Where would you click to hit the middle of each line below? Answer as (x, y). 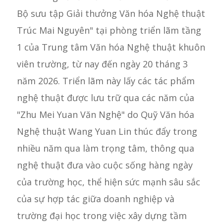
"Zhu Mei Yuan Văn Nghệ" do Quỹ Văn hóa (105, 114)
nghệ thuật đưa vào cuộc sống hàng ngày (105, 165)
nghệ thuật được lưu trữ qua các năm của (105, 98)
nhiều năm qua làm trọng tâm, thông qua (105, 148)
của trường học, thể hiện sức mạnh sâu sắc (108, 182)
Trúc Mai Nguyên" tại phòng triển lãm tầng (109, 30)
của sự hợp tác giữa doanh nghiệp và (95, 199)
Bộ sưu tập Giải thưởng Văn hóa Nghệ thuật (111, 13)
